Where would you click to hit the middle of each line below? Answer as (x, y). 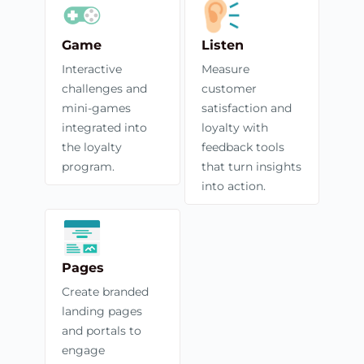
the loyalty (92, 147)
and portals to (102, 330)
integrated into (104, 127)
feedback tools (243, 147)
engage (83, 350)
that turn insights (251, 166)
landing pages (102, 311)
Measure (225, 69)
